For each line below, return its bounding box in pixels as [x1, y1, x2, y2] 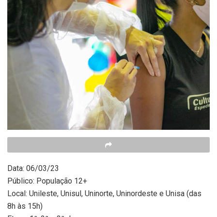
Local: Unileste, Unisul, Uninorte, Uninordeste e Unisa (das [7, 189, 201, 198]
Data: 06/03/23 [7, 164, 59, 173]
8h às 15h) [7, 201, 43, 211]
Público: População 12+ [7, 176, 87, 186]
